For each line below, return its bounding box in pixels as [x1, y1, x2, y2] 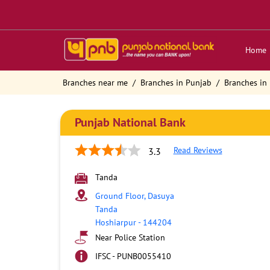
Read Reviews [173, 145, 222, 155]
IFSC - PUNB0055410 [95, 251, 171, 262]
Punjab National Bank [74, 115, 186, 130]
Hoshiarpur [95, 217, 136, 228]
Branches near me [62, 77, 128, 88]
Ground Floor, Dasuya [95, 190, 174, 201]
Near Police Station [95, 232, 165, 243]
